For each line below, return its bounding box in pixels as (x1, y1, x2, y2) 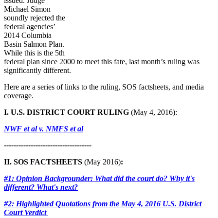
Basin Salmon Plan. (4, 39, 64, 48)
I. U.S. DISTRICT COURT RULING (4, 108, 131, 116)
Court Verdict (4, 208, 48, 217)
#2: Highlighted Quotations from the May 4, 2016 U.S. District (4, 199, 201, 208)
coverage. (4, 91, 34, 100)
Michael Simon (4, 4, 51, 13)
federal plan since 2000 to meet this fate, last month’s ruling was (4, 57, 200, 66)
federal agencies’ (4, 22, 55, 31)
